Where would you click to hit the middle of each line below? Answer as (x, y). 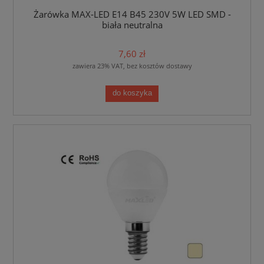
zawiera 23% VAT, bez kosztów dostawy (132, 65)
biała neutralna (132, 25)
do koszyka (132, 93)
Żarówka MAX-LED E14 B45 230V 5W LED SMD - (132, 15)
